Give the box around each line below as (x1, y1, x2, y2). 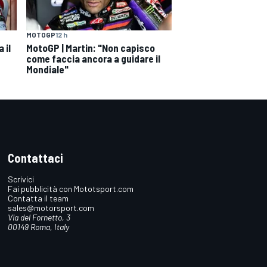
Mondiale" (26, 63, 69, 76)
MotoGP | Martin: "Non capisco (26, 42, 155, 54)
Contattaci (8, 151, 64, 166)
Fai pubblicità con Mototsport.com (8, 184, 134, 194)
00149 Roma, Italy (8, 222, 70, 232)
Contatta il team (8, 193, 69, 204)
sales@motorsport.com (8, 203, 95, 213)
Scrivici (8, 174, 35, 185)
